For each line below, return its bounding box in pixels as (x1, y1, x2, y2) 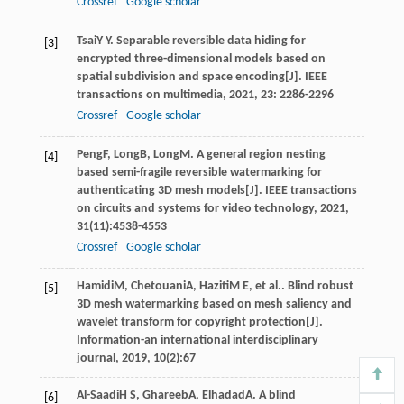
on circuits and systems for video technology (76, 201, 314, 216)
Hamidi (76, 279, 114, 293)
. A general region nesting (189, 147, 326, 161)
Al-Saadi (76, 388, 119, 402)
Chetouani (130, 279, 186, 293)
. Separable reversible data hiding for (109, 33, 306, 48)
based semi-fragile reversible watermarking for (76, 165, 322, 179)
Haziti (198, 279, 229, 293)
